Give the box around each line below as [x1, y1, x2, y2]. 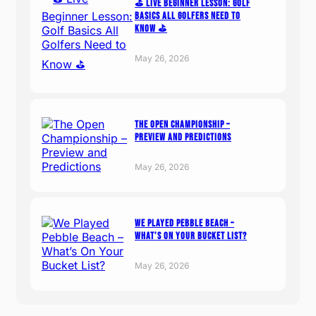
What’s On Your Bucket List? [135, 230, 247, 243]
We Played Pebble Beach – [135, 217, 234, 230]
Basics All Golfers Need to [135, 10, 241, 23]
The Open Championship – [135, 119, 230, 131]
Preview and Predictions [135, 131, 231, 144]
